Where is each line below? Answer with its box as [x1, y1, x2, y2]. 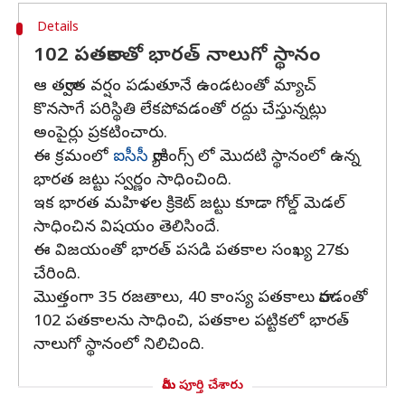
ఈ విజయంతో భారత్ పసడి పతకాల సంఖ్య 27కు [33, 240, 349, 263]
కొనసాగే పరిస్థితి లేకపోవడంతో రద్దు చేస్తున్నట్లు [33, 99, 326, 122]
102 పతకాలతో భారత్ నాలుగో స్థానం [33, 43, 320, 71]
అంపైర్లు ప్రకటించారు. [33, 123, 167, 146]
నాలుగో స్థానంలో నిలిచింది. [33, 334, 204, 357]
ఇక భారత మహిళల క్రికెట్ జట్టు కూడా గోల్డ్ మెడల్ [33, 193, 345, 216]
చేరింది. [33, 264, 80, 287]
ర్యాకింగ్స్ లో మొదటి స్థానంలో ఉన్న [148, 146, 360, 169]
